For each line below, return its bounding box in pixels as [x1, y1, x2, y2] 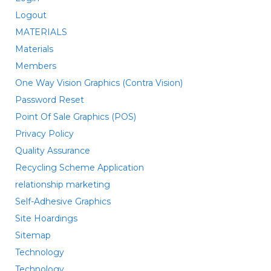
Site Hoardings [15, 213, 77, 224]
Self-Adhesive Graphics [15, 196, 111, 207]
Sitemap [15, 230, 51, 241]
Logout [15, 10, 47, 21]
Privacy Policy [15, 128, 74, 139]
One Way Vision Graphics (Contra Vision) [15, 77, 183, 88]
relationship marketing [15, 179, 110, 190]
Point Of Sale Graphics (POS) [15, 111, 136, 122]
